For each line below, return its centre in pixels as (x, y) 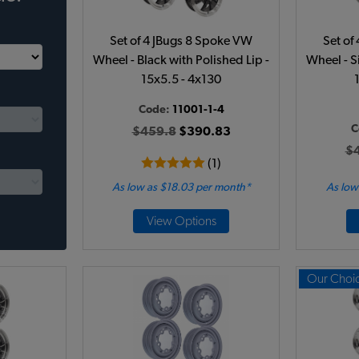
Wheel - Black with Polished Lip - (181, 60)
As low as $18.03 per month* (181, 188)
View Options (181, 221)
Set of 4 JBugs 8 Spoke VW (181, 41)
